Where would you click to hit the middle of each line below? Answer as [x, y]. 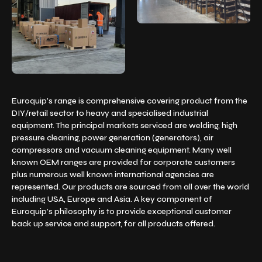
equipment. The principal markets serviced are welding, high [125, 125]
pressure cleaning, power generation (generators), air [113, 137]
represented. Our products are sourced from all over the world [130, 187]
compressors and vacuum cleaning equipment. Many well [122, 150]
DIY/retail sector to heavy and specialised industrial [110, 113]
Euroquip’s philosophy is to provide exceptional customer [122, 211]
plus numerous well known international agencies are [113, 174]
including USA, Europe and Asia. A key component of [112, 199]
